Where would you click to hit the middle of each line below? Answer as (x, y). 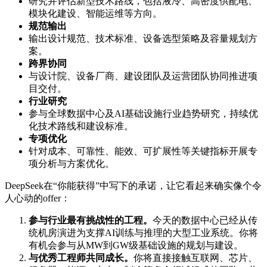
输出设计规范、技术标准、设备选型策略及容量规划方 (143, 38)
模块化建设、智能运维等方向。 (95, 13)
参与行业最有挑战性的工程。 (91, 220)
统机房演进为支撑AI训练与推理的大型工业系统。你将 (143, 232)
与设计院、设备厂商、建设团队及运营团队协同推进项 (143, 76)
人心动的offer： (38, 198)
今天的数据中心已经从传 (205, 220)
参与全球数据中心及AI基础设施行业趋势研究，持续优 (143, 113)
